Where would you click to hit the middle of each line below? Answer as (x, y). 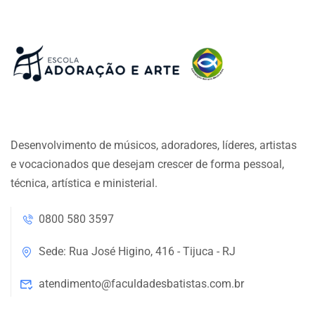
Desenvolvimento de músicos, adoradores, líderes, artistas (154, 145)
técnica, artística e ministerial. (84, 183)
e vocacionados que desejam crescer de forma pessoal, (147, 164)
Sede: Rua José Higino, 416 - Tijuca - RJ (137, 251)
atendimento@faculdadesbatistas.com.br (141, 283)
